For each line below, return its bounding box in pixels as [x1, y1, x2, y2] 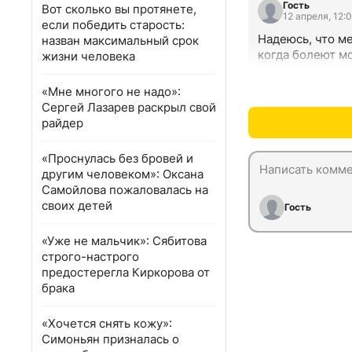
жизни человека [42, 49, 135, 64]
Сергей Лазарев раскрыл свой [42, 100, 216, 115]
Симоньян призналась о [42, 332, 179, 346]
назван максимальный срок [42, 33, 199, 48]
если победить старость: [42, 17, 185, 32]
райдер [42, 115, 83, 130]
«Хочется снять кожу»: [42, 316, 172, 331]
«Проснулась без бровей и [42, 151, 193, 166]
